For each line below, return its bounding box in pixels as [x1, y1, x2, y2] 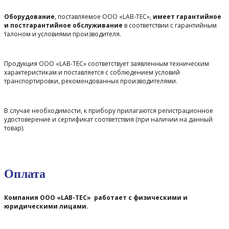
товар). [4, 123, 25, 132]
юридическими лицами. [4, 201, 88, 211]
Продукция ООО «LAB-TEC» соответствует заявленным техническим [4, 59, 209, 68]
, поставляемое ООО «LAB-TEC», [55, 12, 153, 21]
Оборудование [4, 12, 55, 21]
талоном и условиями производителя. [4, 29, 121, 38]
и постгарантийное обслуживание [4, 20, 123, 30]
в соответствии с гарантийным [123, 20, 217, 30]
